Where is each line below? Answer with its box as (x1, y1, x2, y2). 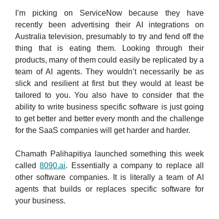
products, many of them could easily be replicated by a (15, 55, 204, 64)
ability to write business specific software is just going (15, 102, 204, 111)
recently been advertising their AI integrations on (15, 20, 204, 29)
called (15, 161, 40, 170)
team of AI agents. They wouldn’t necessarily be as (15, 67, 204, 76)
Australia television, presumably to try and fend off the (15, 32, 204, 41)
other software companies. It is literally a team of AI (15, 173, 204, 181)
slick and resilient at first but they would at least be (15, 79, 204, 88)
